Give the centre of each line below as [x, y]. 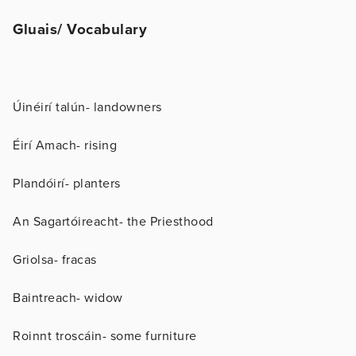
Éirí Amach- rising [65, 145]
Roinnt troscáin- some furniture [105, 336]
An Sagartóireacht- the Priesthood [113, 221]
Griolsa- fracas [55, 259]
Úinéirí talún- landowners [87, 107]
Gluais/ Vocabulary [80, 29]
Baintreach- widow [68, 298]
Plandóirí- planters [67, 183]
